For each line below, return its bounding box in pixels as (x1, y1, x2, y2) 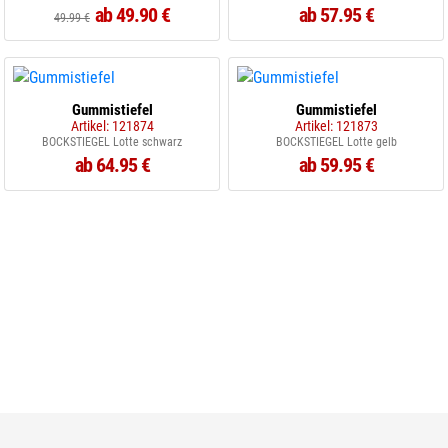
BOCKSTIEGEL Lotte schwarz (42, 135, 182, 149)
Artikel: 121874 (70, 118, 154, 134)
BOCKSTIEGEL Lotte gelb (275, 135, 397, 149)
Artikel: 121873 (294, 118, 378, 134)
